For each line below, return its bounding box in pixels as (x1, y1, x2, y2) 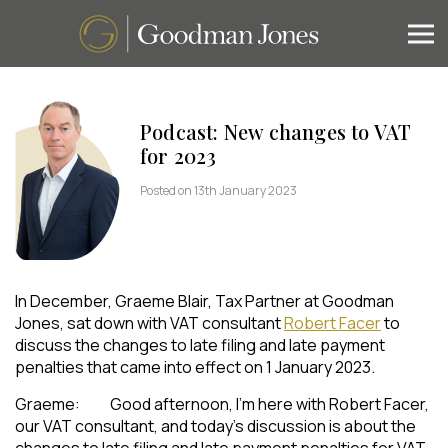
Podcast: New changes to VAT (140, 118, 412, 145)
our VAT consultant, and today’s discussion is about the (15, 414, 416, 437)
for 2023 (140, 142, 217, 169)
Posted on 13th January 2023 (140, 182, 297, 199)
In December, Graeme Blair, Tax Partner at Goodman (15, 289, 394, 312)
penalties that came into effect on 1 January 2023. (15, 355, 375, 378)
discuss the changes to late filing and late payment (15, 333, 385, 356)
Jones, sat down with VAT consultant (15, 311, 284, 334)
